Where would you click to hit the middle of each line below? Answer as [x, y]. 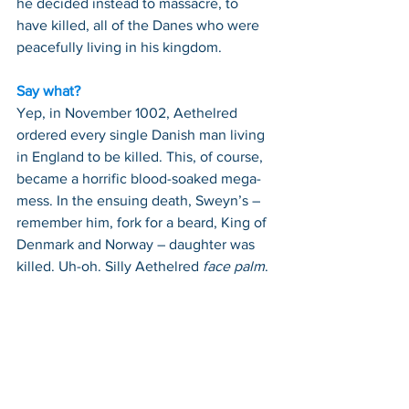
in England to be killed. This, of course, [142, 156]
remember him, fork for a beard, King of [143, 222]
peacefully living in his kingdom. [119, 47]
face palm [234, 266]
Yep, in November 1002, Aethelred [129, 112]
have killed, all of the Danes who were [140, 25]
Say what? [48, 90]
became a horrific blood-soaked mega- [139, 178]
